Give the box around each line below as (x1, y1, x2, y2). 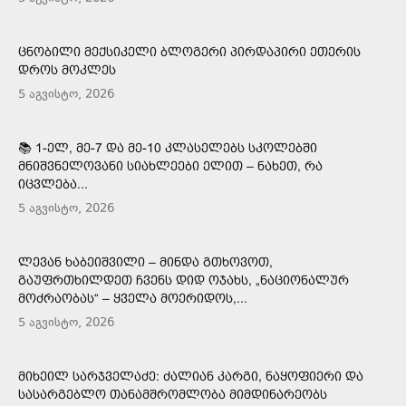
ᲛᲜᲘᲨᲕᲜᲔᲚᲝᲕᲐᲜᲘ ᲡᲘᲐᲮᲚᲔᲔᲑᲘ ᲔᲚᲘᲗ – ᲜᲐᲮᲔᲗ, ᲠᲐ (18, 158, 323, 173)
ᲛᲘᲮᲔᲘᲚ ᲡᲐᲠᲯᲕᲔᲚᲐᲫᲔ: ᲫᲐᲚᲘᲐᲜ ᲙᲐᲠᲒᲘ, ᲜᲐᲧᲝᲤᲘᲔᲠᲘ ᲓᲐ (18, 368, 363, 383)
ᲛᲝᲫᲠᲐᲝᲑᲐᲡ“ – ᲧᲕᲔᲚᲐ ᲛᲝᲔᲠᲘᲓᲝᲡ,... (18, 290, 247, 305)
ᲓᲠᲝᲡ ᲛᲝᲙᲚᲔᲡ (18, 62, 116, 77)
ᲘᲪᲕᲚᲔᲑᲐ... (18, 176, 88, 191)
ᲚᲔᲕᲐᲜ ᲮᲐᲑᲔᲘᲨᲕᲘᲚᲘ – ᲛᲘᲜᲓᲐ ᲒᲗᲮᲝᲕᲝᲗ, (18, 254, 273, 269)
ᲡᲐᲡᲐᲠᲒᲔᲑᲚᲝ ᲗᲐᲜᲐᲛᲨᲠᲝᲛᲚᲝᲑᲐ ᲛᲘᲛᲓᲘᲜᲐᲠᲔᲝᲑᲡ (18, 386, 327, 401)
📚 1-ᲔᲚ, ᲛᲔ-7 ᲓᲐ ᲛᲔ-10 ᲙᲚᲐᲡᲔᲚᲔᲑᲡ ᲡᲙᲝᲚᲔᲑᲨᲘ (18, 140, 317, 155)
